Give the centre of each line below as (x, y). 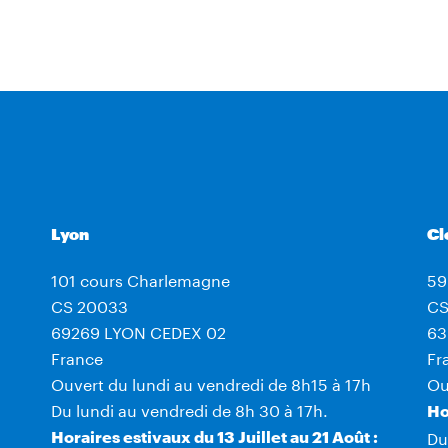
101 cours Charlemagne (140, 279)
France (76, 357)
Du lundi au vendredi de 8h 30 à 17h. (189, 409)
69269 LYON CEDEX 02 (138, 331)
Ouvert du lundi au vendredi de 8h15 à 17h (210, 383)
